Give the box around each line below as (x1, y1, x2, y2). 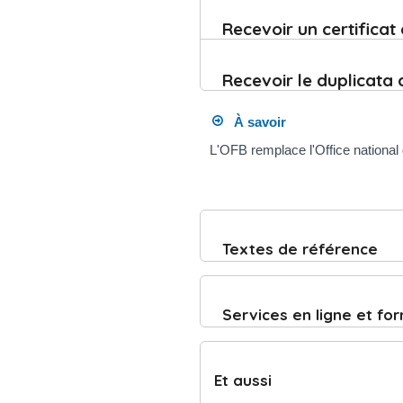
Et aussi (214, 371, 272, 390)
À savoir (223, 113, 287, 130)
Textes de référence (221, 239, 378, 258)
